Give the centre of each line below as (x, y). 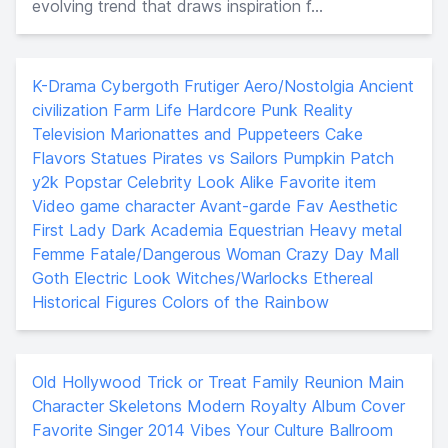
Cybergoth (140, 85)
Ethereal (343, 277)
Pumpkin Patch (338, 157)
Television (68, 133)
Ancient (386, 85)
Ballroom (361, 429)
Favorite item (327, 181)
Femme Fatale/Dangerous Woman (156, 253)
